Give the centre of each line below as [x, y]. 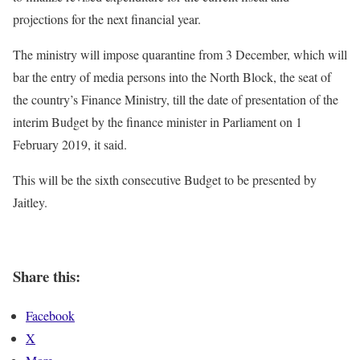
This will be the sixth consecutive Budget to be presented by [165, 179]
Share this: [47, 276]
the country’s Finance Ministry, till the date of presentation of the [176, 99]
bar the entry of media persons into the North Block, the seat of [172, 76]
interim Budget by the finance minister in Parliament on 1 [157, 121]
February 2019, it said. [70, 144]
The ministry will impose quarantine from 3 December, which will [180, 54]
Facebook [50, 316]
